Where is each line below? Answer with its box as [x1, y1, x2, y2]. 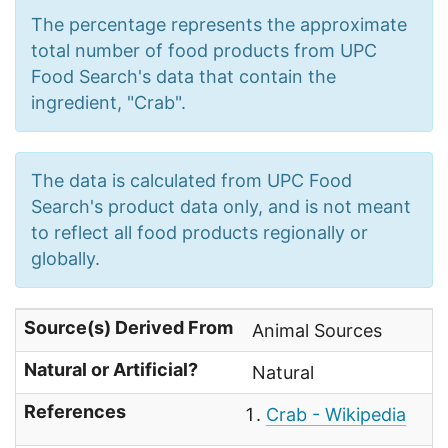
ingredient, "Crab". [31, 92, 186, 114]
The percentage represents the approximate [31, 14, 407, 36]
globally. [31, 248, 100, 270]
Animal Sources [252, 320, 382, 342]
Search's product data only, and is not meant [31, 196, 411, 218]
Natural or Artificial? [24, 359, 198, 381]
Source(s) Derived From [24, 317, 233, 339]
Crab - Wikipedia [266, 404, 406, 426]
